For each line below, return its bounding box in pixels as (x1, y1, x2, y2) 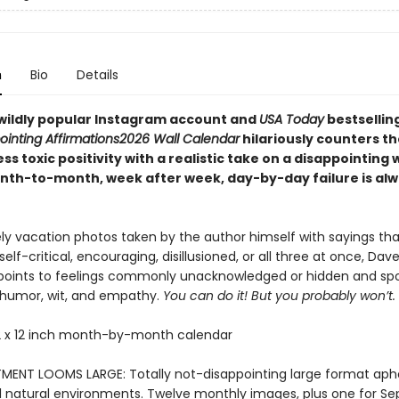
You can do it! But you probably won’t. (162, 287, 395, 305)
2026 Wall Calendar (118, 130, 240, 148)
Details (76, 66, 118, 84)
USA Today (258, 110, 324, 128)
